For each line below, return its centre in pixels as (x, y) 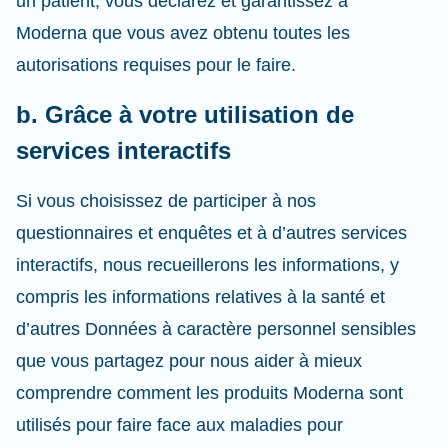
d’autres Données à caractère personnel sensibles (216, 329)
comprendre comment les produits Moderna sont (209, 393)
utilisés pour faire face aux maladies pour (179, 425)
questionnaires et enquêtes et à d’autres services (211, 233)
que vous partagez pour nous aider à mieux (189, 361)
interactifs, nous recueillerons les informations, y (207, 265)
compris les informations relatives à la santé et (200, 297)
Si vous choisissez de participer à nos (166, 201)
